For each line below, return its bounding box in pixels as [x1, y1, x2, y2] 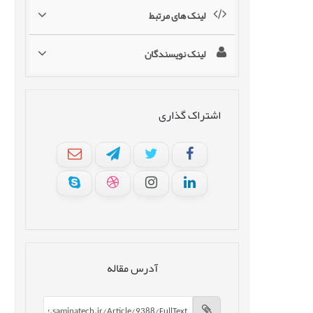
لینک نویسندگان [145, 44, 205, 64]
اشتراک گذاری [159, 104, 221, 127]
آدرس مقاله [106, 257, 158, 280]
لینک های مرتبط [149, 6, 205, 26]
